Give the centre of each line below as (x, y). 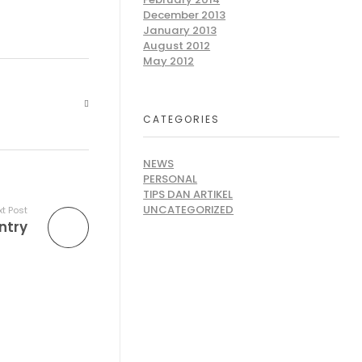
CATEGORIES (182, 119)
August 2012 (177, 46)
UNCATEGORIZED (189, 209)
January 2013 (180, 31)
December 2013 (185, 15)
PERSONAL (170, 179)
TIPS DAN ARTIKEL (188, 194)
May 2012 (169, 61)
